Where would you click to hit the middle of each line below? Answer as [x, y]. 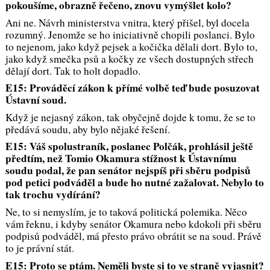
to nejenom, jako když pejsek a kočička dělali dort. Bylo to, [131, 46]
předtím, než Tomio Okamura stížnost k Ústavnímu [121, 159]
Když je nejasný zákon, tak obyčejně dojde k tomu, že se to [130, 117]
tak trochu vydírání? [53, 195]
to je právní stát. [39, 248]
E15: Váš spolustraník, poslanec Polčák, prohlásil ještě [129, 146]
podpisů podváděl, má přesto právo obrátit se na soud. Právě [133, 236]
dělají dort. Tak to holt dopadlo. [73, 71]
